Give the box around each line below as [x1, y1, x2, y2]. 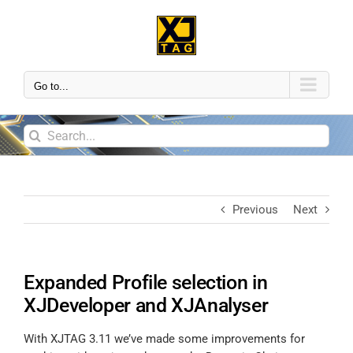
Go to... [34, 80, 69, 92]
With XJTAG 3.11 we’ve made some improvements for [24, 331, 305, 346]
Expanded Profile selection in [24, 271, 268, 294]
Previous [232, 203, 278, 217]
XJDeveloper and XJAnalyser [24, 294, 269, 317]
